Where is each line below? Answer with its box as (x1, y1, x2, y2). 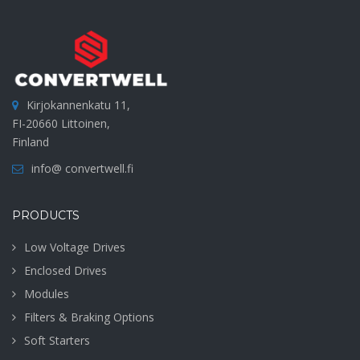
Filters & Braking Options (24, 309, 154, 325)
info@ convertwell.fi (31, 160, 133, 176)
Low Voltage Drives (24, 239, 125, 255)
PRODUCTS (12, 207, 80, 223)
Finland (12, 133, 49, 149)
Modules (24, 285, 69, 301)
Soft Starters (24, 332, 90, 348)
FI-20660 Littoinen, (12, 115, 110, 131)
